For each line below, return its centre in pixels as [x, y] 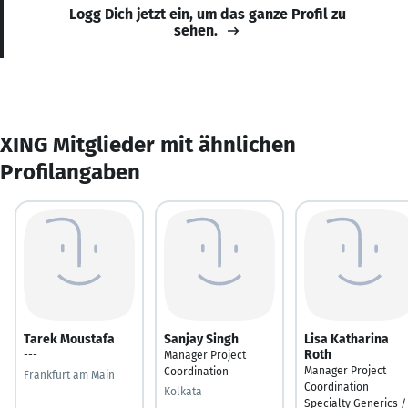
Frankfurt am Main [69, 375]
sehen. [196, 30]
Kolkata [183, 391]
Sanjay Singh [201, 339]
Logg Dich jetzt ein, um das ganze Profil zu [208, 14]
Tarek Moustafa [69, 339]
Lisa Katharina [347, 339]
